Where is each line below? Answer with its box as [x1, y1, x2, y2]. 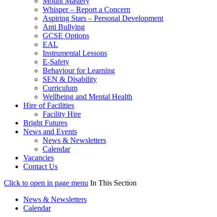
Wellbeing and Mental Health [43, 93, 132, 101]
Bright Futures [23, 119, 67, 127]
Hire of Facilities [23, 101, 74, 109]
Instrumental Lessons [43, 49, 107, 57]
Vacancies [23, 154, 54, 162]
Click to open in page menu [4, 179, 88, 187]
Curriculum [43, 84, 77, 92]
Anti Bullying [43, 23, 85, 31]
